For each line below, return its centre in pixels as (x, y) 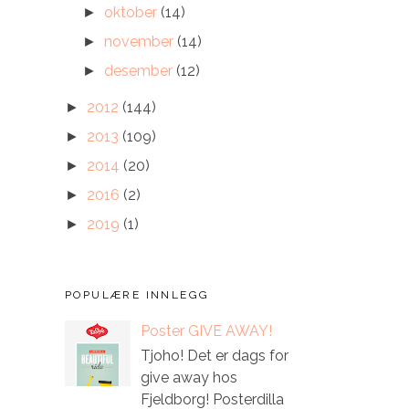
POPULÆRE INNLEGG (137, 295)
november (141, 42)
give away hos (189, 378)
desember (141, 71)
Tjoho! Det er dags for (215, 356)
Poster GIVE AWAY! (207, 331)
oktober (133, 12)
